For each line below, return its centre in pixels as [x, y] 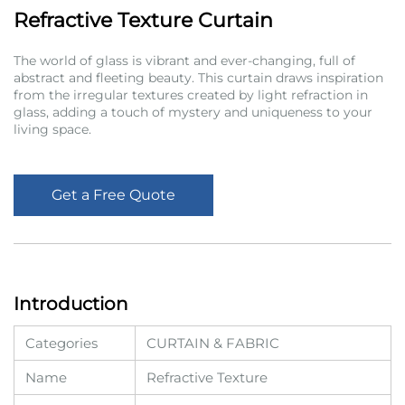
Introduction [71, 304]
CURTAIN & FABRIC [213, 343]
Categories [61, 343]
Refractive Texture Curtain [143, 20]
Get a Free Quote [113, 195]
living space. [52, 129]
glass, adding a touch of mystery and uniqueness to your [193, 112]
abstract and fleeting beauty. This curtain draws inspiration [198, 78]
